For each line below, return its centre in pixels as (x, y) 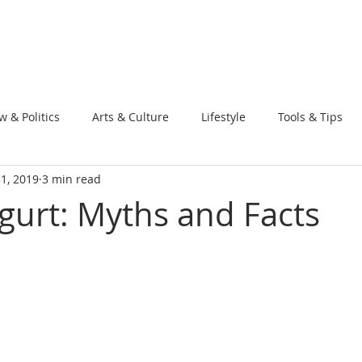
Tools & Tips (310, 116)
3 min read (72, 179)
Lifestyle (223, 116)
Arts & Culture (130, 116)
